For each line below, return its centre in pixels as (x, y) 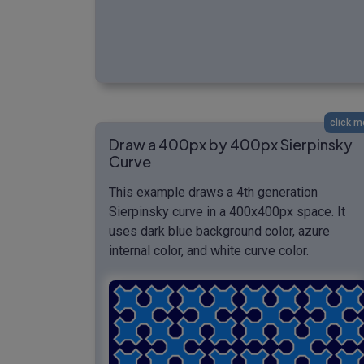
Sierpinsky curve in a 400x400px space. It (227, 211)
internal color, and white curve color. (209, 250)
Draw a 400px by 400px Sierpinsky (231, 144)
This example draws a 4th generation (213, 192)
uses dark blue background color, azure (219, 231)
